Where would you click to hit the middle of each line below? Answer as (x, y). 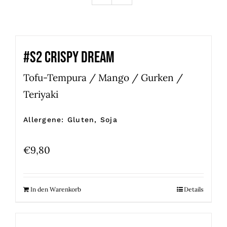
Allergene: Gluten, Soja (70, 119)
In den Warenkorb (56, 189)
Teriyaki (41, 94)
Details (194, 189)
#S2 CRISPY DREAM (69, 57)
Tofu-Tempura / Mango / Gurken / (103, 77)
